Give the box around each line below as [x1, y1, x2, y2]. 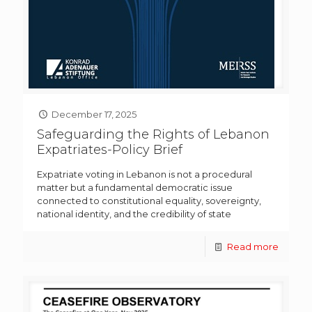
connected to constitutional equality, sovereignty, [37, 195, 261, 207]
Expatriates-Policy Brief [37, 142, 182, 158]
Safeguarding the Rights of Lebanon [37, 127, 270, 143]
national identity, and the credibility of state [37, 208, 231, 220]
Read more [227, 241, 279, 253]
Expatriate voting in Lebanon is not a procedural [37, 169, 252, 180]
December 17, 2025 [52, 109, 137, 120]
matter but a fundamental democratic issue [37, 182, 233, 194]
